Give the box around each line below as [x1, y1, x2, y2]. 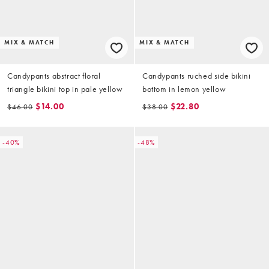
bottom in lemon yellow [142, 83, 226, 94]
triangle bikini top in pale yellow [7, 83, 123, 94]
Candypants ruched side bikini [142, 70, 251, 81]
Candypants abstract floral [7, 70, 101, 81]
